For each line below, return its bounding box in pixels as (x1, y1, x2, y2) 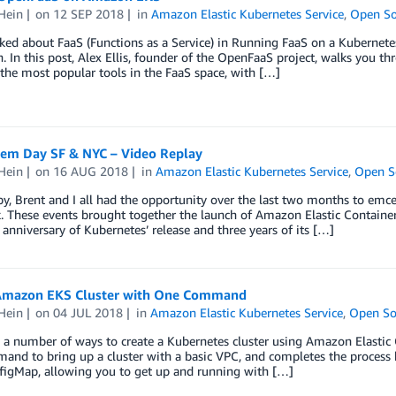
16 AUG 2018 (53, 163, 129, 179)
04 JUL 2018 (53, 304, 124, 320)
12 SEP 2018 (53, 5, 125, 21)
